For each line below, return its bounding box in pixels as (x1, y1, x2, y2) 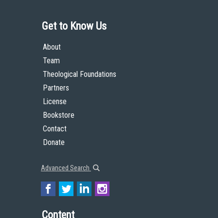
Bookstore (43, 110, 74, 120)
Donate (43, 138, 65, 147)
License (43, 97, 67, 106)
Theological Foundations (43, 70, 116, 79)
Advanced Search (41, 164, 91, 172)
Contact (43, 124, 67, 133)
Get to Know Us (42, 20, 107, 32)
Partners (43, 83, 69, 92)
